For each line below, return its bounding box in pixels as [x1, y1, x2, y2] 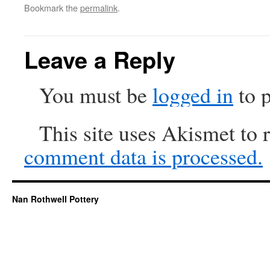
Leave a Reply [24, 43, 175, 76]
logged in [152, 80, 233, 109]
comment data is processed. [24, 142, 263, 171]
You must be [39, 80, 152, 109]
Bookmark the [24, 1, 80, 14]
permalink [80, 1, 118, 14]
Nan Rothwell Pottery [12, 193, 99, 205]
